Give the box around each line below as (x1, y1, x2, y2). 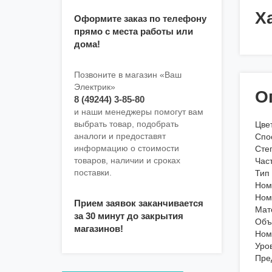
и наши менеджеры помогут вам (74, 107, 203, 117)
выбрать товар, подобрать (74, 119, 178, 129)
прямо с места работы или (74, 26, 193, 37)
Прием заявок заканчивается (74, 198, 203, 209)
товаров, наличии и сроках (74, 155, 180, 166)
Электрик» (74, 82, 115, 92)
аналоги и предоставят (74, 131, 166, 141)
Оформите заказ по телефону (74, 13, 206, 24)
